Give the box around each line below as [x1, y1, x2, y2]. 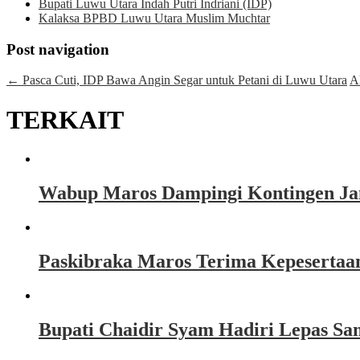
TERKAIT [6, 104, 124, 134]
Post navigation [6, 40, 109, 58]
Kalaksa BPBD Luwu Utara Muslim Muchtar [39, 11, 270, 25]
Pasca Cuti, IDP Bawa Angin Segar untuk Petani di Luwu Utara [19, 73, 347, 88]
